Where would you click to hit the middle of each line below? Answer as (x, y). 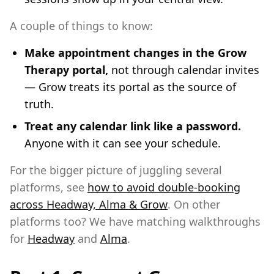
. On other (194, 204)
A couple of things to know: (81, 26)
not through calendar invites (184, 70)
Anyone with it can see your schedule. (123, 143)
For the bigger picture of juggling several (116, 170)
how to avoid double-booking (164, 187)
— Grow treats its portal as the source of (130, 87)
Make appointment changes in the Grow (135, 53)
